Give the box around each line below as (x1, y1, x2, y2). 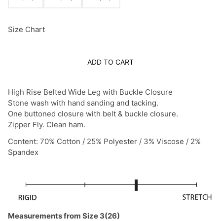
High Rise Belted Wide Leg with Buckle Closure (8, 87, 173, 97)
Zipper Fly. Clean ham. (8, 120, 85, 130)
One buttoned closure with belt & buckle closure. (8, 109, 178, 119)
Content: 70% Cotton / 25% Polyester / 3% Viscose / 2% (8, 137, 201, 147)
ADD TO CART (87, 58, 134, 67)
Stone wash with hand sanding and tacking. (8, 98, 160, 108)
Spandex (8, 147, 38, 157)
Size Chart (8, 25, 45, 35)
